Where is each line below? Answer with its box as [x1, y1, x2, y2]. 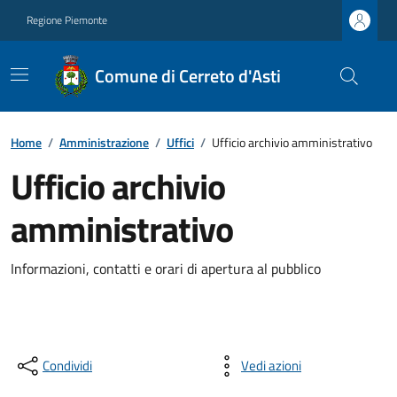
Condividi [43, 355, 92, 376]
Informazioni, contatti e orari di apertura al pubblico [11, 258, 321, 279]
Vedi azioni [241, 355, 301, 376]
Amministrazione [59, 133, 149, 152]
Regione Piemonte [27, 12, 107, 28]
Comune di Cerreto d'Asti [94, 62, 281, 90]
